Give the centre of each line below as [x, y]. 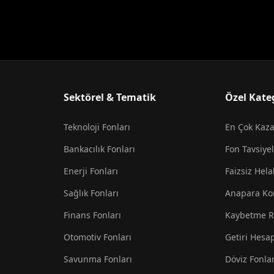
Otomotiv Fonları [98, 237]
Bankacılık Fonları [99, 149]
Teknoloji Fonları [97, 127]
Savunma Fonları [98, 259]
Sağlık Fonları [91, 193]
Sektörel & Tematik [110, 97]
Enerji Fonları [91, 171]
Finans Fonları [92, 215]
